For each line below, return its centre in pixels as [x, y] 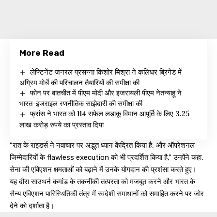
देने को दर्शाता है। [32, 206]
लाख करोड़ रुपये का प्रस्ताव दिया [62, 124]
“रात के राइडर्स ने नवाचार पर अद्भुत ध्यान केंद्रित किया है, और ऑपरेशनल [102, 145]
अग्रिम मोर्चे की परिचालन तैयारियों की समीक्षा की [79, 83]
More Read [42, 53]
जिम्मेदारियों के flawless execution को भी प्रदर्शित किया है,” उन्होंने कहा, [107, 157]
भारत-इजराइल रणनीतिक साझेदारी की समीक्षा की [81, 104]
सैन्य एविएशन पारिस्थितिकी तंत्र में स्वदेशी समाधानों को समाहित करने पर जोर [107, 194]
